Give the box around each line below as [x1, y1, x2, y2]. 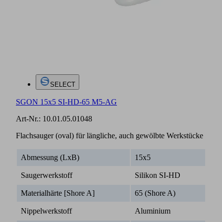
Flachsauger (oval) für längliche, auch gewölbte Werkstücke [16, 131, 203, 140]
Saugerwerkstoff [21, 170, 72, 179]
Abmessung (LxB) [21, 153, 79, 162]
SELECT [50, 80, 76, 88]
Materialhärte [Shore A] [21, 188, 95, 197]
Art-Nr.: [16, 114, 43, 123]
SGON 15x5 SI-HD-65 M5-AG [16, 97, 117, 106]
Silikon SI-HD [135, 170, 180, 179]
